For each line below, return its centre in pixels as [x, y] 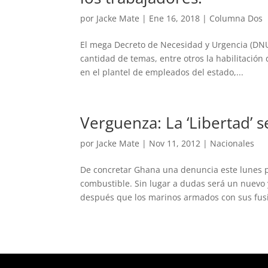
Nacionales [232, 143]
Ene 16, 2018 [175, 18]
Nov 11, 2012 [175, 143]
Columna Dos [236, 18]
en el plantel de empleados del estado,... [162, 72]
